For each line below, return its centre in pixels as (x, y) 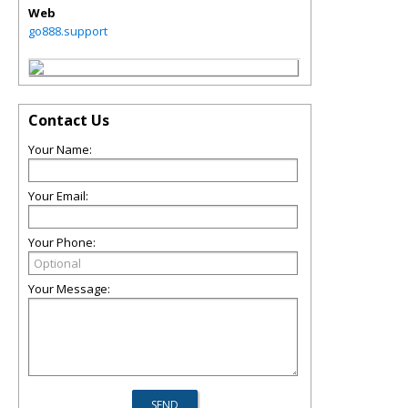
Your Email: (58, 196)
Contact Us (69, 120)
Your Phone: (62, 242)
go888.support (68, 31)
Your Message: (69, 289)
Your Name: (60, 149)
